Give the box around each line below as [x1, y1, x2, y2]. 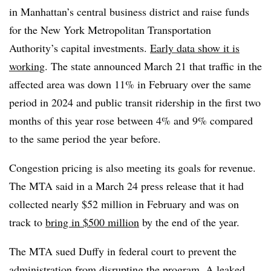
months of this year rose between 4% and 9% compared [9, 113, 253, 128]
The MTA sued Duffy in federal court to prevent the [9, 243, 237, 258]
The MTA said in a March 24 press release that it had [9, 178, 244, 193]
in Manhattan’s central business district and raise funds [9, 4, 249, 19]
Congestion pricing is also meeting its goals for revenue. [9, 160, 256, 175]
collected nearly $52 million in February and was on [9, 196, 239, 211]
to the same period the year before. [9, 131, 165, 146]
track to [9, 214, 45, 229]
